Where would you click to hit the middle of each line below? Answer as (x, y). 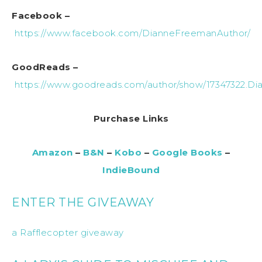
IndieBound (131, 170)
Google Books (187, 152)
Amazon (52, 152)
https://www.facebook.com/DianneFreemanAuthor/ (132, 33)
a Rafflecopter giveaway (68, 232)
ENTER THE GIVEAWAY (83, 202)
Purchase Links (131, 118)
